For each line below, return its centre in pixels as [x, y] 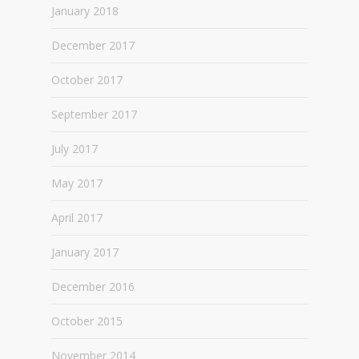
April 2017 [77, 218]
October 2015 [87, 321]
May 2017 [77, 183]
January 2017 [85, 252]
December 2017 [93, 45]
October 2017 [87, 80]
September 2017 [94, 114]
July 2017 [75, 149]
